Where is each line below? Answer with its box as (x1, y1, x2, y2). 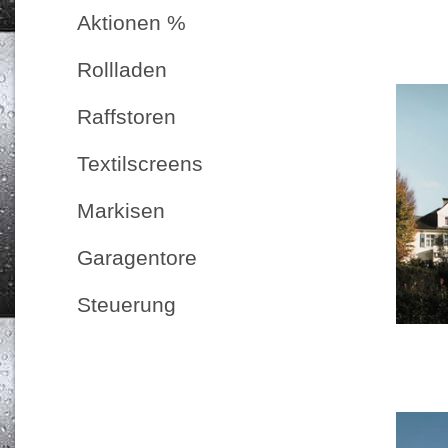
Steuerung (77, 293, 176, 316)
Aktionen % (77, 11, 186, 34)
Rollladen (77, 58, 167, 81)
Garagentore (77, 246, 197, 269)
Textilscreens (77, 152, 203, 175)
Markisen (77, 199, 165, 222)
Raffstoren (77, 105, 176, 128)
